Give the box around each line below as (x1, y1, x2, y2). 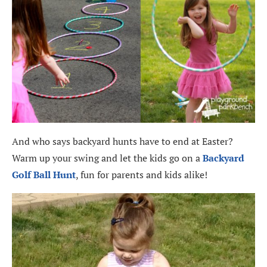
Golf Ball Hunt (12, 168, 76, 182)
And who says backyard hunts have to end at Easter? (12, 135, 233, 148)
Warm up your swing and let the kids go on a (12, 151, 203, 165)
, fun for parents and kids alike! (76, 168, 207, 182)
